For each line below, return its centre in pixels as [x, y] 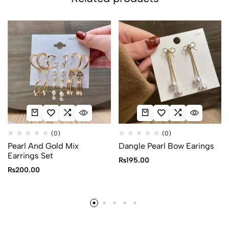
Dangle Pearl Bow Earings [166, 146]
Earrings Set [30, 155]
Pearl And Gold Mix [43, 146]
